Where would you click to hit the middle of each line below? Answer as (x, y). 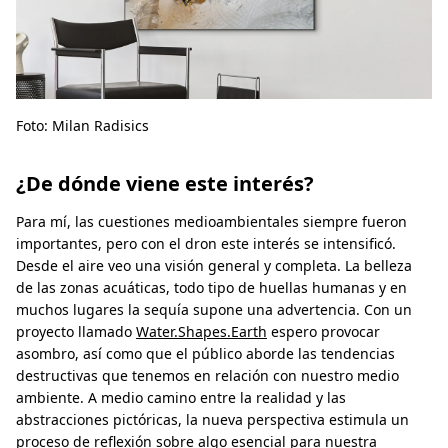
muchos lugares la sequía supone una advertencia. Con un (214, 309)
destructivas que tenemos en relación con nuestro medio (207, 375)
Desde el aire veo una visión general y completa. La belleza (214, 265)
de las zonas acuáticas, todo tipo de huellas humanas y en (211, 287)
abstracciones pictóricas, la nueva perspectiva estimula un (212, 419)
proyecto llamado (76, 331)
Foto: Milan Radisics (82, 125)
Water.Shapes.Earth (201, 331)
